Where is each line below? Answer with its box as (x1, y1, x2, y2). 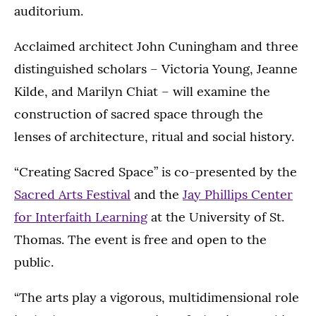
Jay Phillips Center (183, 186, 293, 202)
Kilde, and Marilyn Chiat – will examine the (14, 83, 270, 99)
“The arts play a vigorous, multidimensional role (14, 289, 299, 305)
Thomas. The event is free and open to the (14, 231, 267, 248)
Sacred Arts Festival (14, 186, 130, 202)
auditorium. (14, 3, 83, 19)
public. (14, 254, 54, 270)
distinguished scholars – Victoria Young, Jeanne (14, 61, 298, 77)
